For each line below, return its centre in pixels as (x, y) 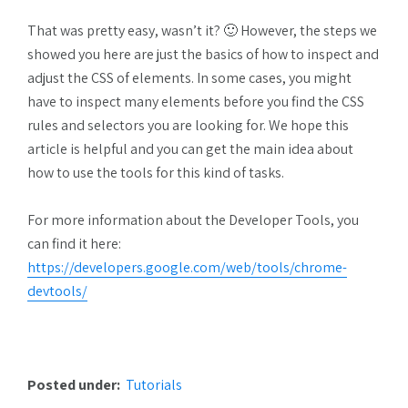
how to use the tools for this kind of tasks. (156, 172)
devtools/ (57, 291)
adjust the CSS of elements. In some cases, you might (189, 77)
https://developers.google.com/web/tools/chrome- (187, 267)
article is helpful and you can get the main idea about (190, 148)
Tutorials (154, 384)
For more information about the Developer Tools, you (193, 219)
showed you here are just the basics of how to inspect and (203, 54)
